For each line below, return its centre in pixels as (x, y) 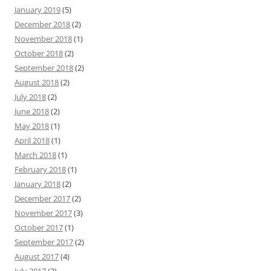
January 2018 (38, 184)
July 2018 (30, 97)
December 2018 (42, 24)
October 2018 (39, 53)
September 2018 (44, 68)
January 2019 (38, 10)
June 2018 (32, 111)
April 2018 (32, 140)
